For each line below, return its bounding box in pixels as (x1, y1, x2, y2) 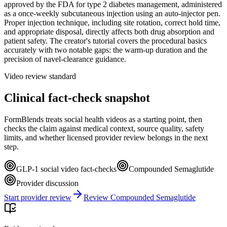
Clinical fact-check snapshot (4, 91, 150, 104)
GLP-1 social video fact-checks (16, 164, 117, 173)
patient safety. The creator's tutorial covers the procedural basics (4, 36, 207, 45)
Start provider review (4, 193, 71, 202)
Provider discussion (16, 178, 79, 187)
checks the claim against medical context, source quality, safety (4, 124, 204, 133)
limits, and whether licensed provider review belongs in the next (4, 133, 208, 142)
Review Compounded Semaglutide (84, 193, 196, 202)
